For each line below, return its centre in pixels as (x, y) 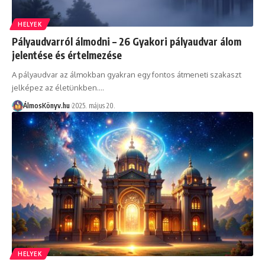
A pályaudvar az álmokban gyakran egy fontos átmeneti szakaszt (127, 74)
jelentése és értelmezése (67, 55)
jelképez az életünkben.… (58, 87)
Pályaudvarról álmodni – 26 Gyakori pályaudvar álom (127, 41)
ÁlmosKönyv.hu (46, 105)
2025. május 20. (93, 105)
